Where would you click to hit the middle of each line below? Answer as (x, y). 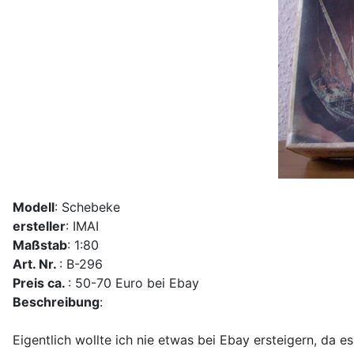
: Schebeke (87, 207)
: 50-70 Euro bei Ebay (134, 282)
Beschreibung (56, 301)
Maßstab (40, 245)
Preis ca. (40, 282)
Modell (34, 207)
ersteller (39, 226)
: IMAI (82, 226)
